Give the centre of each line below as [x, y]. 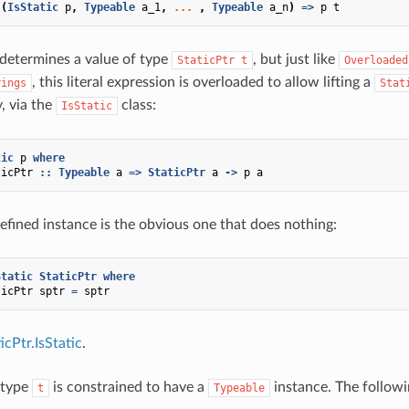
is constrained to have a [128, 387]
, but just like [295, 59]
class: [136, 105]
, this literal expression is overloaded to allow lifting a [203, 82]
